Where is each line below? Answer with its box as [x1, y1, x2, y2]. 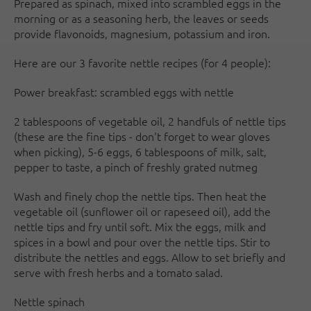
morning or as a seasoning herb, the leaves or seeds [14, 10, 269, 26]
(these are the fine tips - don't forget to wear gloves [14, 128, 270, 144]
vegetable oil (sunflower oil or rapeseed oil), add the [14, 203, 271, 219]
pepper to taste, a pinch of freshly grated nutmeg [14, 159, 258, 174]
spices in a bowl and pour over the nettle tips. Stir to [14, 234, 270, 249]
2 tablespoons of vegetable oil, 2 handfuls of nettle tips [14, 113, 286, 128]
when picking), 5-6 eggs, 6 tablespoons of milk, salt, [14, 144, 267, 159]
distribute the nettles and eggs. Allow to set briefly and [14, 249, 285, 264]
